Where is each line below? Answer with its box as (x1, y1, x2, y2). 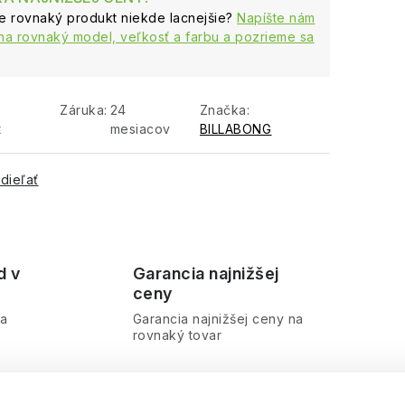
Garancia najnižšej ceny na (132, 311, 304, 326)
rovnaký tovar (132, 327, 221, 343)
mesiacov (109, 121, 171, 137)
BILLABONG (199, 121, 272, 137)
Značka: (199, 102, 250, 118)
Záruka (60, 102, 105, 118)
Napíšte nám (237, 10, 316, 25)
